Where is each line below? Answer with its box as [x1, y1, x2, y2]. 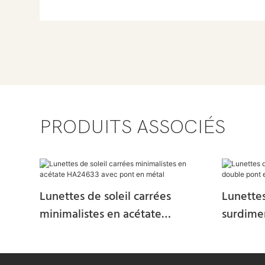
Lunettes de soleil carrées [40, 187, 172, 206]
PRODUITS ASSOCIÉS [40, 116, 226, 138]
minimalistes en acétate [40, 205, 162, 224]
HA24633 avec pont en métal [40, 222, 188, 242]
